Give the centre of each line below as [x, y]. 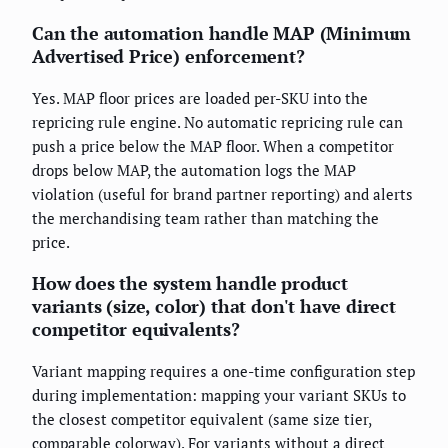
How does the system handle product [190, 282]
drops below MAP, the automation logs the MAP [194, 169]
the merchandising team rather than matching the [205, 217]
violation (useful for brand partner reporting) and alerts [222, 193]
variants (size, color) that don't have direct [214, 305]
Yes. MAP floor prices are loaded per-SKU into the [200, 97]
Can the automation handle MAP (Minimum [222, 32]
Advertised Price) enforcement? [168, 55]
